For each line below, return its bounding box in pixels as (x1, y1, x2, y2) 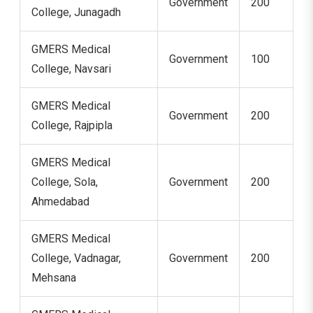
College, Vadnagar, (31, 251, 121, 265)
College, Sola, (31, 175, 98, 189)
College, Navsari (31, 61, 111, 75)
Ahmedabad (31, 194, 89, 208)
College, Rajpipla (31, 118, 112, 132)
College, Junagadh (31, 5, 121, 19)
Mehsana (31, 270, 76, 284)
